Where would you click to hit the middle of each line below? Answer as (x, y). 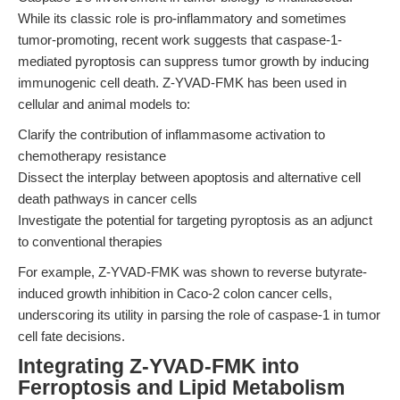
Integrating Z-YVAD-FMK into (158, 367)
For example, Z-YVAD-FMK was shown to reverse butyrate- (192, 272)
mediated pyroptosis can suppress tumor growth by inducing (193, 61)
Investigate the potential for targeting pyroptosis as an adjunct (195, 220)
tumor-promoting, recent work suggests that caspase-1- (180, 40)
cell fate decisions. (71, 336)
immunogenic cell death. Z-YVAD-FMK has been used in (182, 83)
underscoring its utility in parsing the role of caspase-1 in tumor (199, 315)
